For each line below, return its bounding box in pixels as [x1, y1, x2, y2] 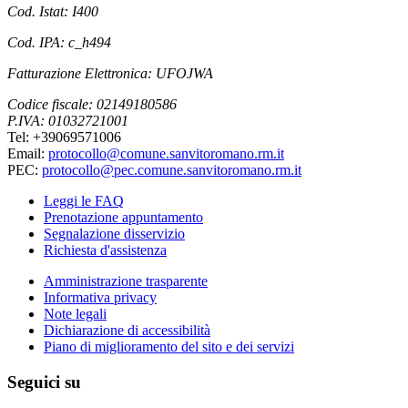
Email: [7, 146, 48, 162]
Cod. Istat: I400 [7, 4, 98, 20]
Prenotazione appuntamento [44, 209, 203, 226]
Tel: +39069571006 [7, 129, 121, 146]
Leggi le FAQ [44, 193, 124, 209]
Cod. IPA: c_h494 [7, 35, 111, 51]
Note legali [44, 306, 107, 322]
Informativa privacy [44, 290, 157, 306]
